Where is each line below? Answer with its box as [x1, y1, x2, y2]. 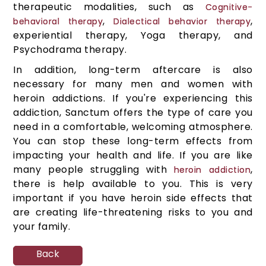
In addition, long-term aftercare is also [13, 63, 253, 77]
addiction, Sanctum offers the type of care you [13, 106, 253, 120]
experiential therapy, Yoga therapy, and [13, 28, 253, 43]
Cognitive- [205, 1, 253, 14]
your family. [13, 220, 71, 234]
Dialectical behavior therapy [113, 15, 251, 28]
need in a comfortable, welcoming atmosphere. [13, 120, 253, 134]
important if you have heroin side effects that [13, 191, 253, 205]
